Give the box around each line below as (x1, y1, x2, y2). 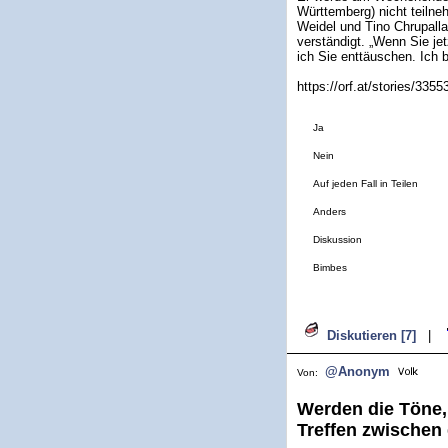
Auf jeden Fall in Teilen (313, 178, 418, 189)
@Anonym (325, 364, 390, 379)
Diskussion (313, 234, 362, 245)
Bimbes (313, 262, 347, 273)
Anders (313, 206, 346, 217)
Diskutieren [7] (327, 328, 416, 343)
